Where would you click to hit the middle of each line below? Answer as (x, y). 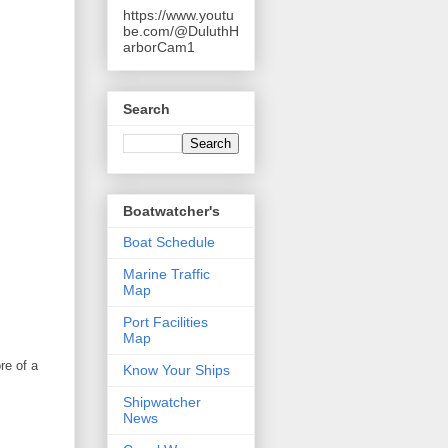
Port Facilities (165, 321)
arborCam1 (159, 47)
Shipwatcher (162, 401)
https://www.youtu (178, 15)
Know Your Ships (176, 369)
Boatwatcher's (171, 210)
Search (146, 108)
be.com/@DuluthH (181, 31)
